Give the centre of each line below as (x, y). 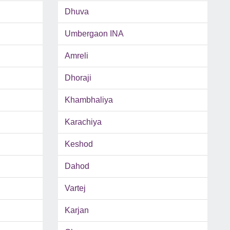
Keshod (79, 144)
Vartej (75, 188)
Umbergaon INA (94, 34)
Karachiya (83, 122)
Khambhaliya (89, 100)
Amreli (76, 56)
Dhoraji (78, 78)
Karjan (76, 210)
